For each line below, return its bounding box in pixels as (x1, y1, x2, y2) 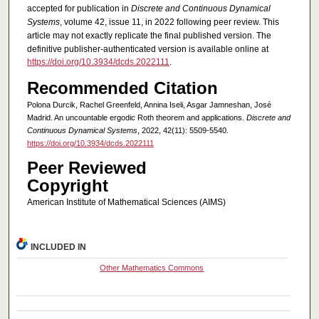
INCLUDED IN (31, 242, 87, 253)
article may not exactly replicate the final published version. (26, 31, 254, 41)
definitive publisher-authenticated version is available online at (26, 44, 268, 55)
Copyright (26, 175, 108, 195)
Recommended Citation (26, 78, 218, 98)
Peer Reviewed (26, 157, 147, 177)
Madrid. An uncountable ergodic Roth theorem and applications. (26, 113, 246, 122)
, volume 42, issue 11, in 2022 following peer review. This (59, 17, 279, 28)
